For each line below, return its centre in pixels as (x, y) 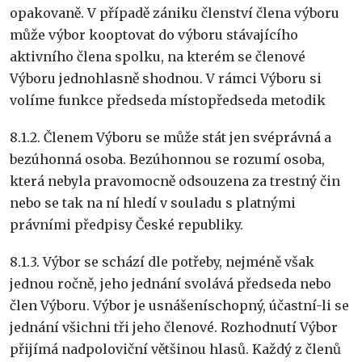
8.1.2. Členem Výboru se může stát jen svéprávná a (170, 138)
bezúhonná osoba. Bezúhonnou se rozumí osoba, (167, 160)
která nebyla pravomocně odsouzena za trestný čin (175, 181)
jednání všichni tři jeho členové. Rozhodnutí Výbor (174, 328)
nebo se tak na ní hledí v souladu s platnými (153, 203)
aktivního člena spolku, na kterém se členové (158, 57)
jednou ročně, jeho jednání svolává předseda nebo (170, 284)
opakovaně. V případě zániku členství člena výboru (175, 13)
